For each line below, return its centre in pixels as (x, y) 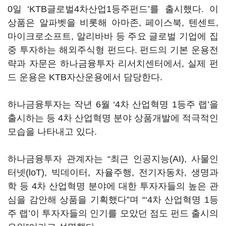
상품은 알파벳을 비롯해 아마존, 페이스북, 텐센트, (113, 23)
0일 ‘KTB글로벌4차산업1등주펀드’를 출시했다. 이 (113, 9)
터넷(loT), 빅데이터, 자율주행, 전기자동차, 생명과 (113, 173)
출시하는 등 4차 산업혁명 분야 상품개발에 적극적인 (113, 118)
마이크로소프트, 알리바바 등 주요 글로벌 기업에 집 (113, 36)
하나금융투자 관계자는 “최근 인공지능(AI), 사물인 (113, 159)
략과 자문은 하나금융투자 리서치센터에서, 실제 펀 (113, 64)
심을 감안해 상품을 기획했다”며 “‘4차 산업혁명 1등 (113, 200)
